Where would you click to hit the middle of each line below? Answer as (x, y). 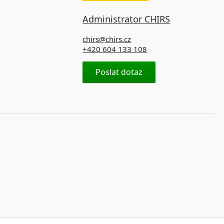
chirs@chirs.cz (107, 39)
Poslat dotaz (119, 72)
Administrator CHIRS (126, 19)
